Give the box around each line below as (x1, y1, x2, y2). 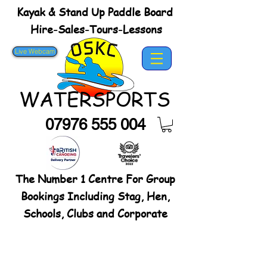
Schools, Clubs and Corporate (23, 206, 167, 221)
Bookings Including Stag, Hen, (21, 188, 170, 204)
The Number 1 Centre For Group (15, 171, 175, 187)
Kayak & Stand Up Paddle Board (17, 4, 173, 19)
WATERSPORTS (19, 86, 170, 112)
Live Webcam (15, 47, 55, 55)
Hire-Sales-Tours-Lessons (21, 21, 168, 36)
